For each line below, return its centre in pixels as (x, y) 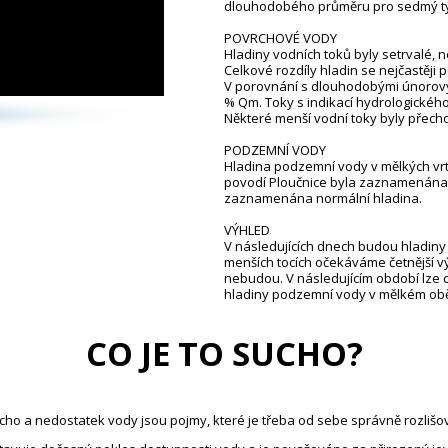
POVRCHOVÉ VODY (280, 37)
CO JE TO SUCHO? (224, 353)
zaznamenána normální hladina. (323, 197)
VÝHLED (247, 229)
